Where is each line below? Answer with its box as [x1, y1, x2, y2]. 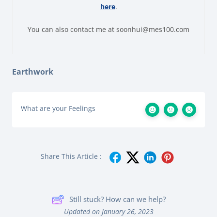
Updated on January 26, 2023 [63, 206, 154, 216]
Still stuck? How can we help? [69, 194, 166, 204]
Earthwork [12, 66, 53, 77]
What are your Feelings [21, 103, 95, 113]
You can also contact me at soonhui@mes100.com [28, 24, 189, 34]
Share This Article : [41, 151, 102, 161]
